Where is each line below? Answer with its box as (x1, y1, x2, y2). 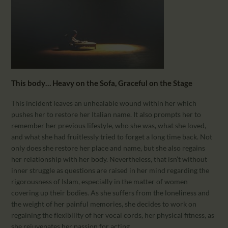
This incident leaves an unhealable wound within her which (11, 98, 197, 107)
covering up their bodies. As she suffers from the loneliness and (11, 188, 210, 197)
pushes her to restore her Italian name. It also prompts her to (11, 109, 202, 119)
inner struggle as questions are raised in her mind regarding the (11, 165, 210, 175)
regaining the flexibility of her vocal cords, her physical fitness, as (11, 210, 215, 219)
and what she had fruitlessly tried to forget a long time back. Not (11, 132, 213, 141)
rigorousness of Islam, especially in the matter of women (11, 177, 188, 186)
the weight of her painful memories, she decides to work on (11, 199, 197, 208)
